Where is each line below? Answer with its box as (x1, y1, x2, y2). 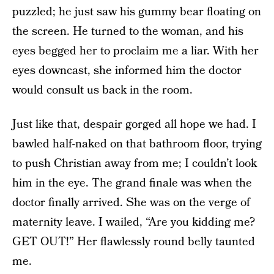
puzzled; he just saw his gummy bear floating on (12, 4, 261, 20)
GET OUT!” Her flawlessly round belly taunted (12, 234, 255, 250)
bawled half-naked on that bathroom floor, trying (12, 136, 262, 152)
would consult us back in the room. (12, 82, 193, 98)
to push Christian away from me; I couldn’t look (12, 155, 257, 172)
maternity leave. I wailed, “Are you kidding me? (12, 214, 255, 231)
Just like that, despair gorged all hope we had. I (12, 116, 256, 133)
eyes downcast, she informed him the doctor (12, 62, 242, 79)
